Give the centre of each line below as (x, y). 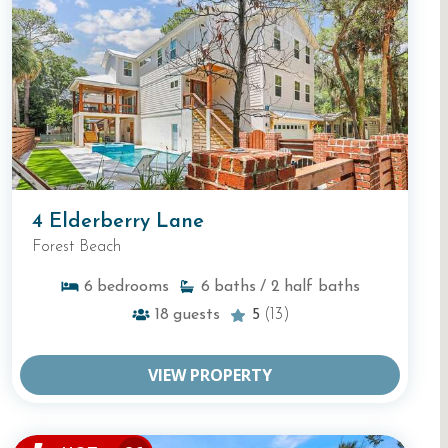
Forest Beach (76, 246)
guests (196, 314)
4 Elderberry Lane (118, 221)
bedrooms (133, 286)
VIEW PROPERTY (210, 374)
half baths (322, 286)
